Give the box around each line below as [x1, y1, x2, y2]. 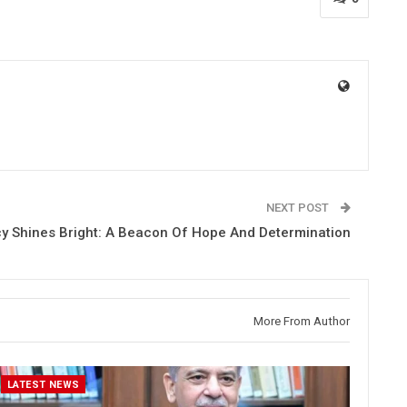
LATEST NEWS [6, 379, 80, 392]
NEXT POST [266, 201, 332, 214]
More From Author [253, 314, 350, 328]
